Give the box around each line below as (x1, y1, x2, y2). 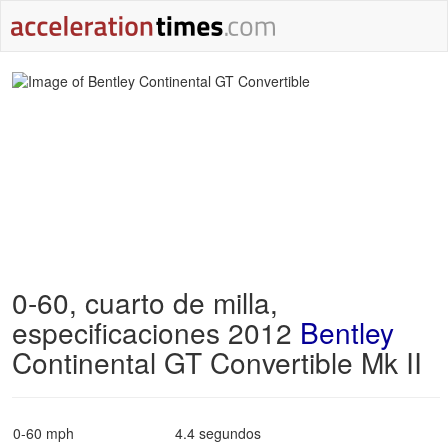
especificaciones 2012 (12, 312, 300, 352)
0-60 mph (13, 423, 74, 443)
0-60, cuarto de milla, (12, 282, 278, 322)
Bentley (300, 312, 394, 352)
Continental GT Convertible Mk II (12, 342, 422, 382)
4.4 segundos (175, 423, 261, 443)
